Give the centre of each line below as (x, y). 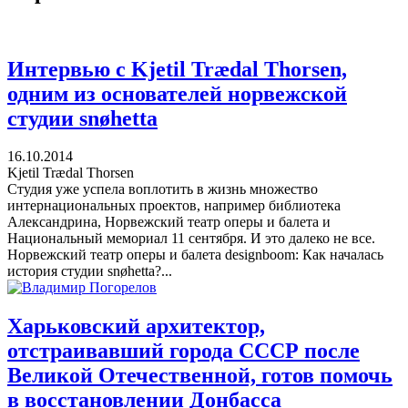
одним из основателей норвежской (177, 93)
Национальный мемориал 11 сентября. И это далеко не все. (195, 239)
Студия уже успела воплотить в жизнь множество (163, 189)
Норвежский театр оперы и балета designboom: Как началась (195, 255)
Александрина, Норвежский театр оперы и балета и (169, 222)
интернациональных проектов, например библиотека (174, 206)
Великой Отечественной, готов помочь (200, 376)
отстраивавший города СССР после (184, 351)
